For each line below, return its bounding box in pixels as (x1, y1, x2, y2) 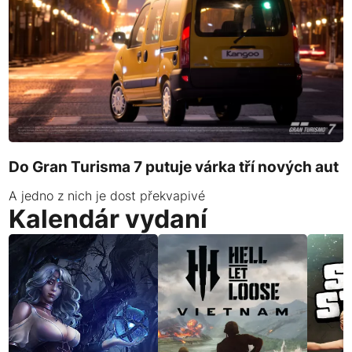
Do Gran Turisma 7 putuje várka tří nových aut (9, 157, 339, 177)
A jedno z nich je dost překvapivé (9, 188, 206, 204)
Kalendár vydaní (9, 203, 208, 235)
